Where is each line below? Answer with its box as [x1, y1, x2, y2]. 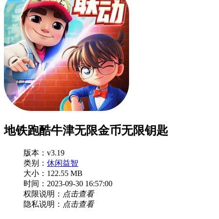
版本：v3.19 [23, 148, 65, 157]
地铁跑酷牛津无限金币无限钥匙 [4, 124, 168, 137]
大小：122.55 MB [23, 169, 83, 177]
